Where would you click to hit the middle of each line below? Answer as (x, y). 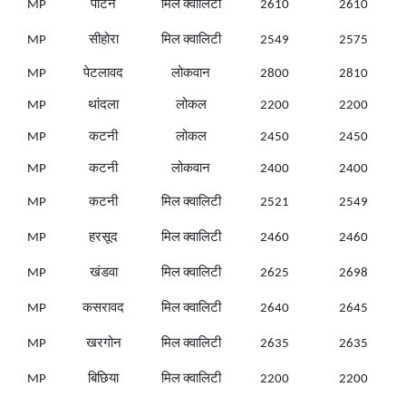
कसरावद (103, 309)
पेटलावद (103, 74)
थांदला (103, 106)
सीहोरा (103, 41)
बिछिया (103, 380)
